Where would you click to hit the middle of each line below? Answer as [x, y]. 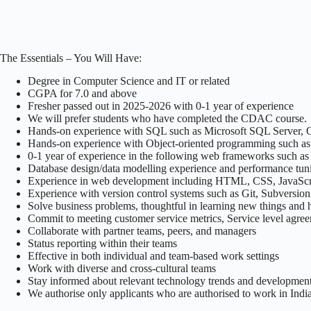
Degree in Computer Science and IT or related [129, 81]
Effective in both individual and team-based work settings [153, 255]
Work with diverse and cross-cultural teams [122, 268]
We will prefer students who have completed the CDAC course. [167, 118]
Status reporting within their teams [102, 243]
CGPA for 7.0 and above [82, 93]
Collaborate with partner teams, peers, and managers [142, 230]
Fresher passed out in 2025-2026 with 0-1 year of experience [161, 106]
